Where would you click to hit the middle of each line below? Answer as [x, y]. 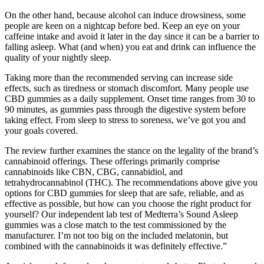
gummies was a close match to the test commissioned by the [115, 225]
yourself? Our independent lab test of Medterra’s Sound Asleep [121, 214]
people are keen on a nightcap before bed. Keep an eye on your [122, 26]
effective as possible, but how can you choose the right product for [128, 204]
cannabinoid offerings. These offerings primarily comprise [112, 161]
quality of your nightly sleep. [58, 58]
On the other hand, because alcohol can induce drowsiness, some [125, 15]
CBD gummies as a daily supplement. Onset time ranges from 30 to [130, 99]
